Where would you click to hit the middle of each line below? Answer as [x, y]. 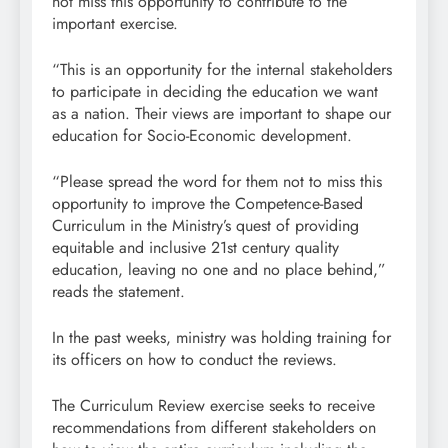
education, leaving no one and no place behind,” [219, 269]
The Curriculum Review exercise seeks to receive [213, 405]
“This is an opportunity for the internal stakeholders [222, 69]
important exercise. [115, 23]
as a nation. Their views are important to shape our [221, 113]
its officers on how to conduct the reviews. [194, 359]
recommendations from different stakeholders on [214, 427]
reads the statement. [118, 291]
